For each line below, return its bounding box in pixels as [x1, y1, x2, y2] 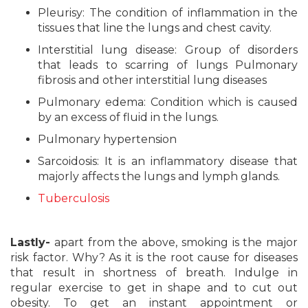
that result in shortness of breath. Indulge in [10, 266, 298, 279]
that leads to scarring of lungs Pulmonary [38, 58, 298, 71]
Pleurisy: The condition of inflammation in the [38, 6, 298, 19]
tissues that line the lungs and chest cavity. [38, 21, 272, 34]
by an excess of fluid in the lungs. [38, 111, 219, 124]
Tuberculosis [38, 192, 109, 205]
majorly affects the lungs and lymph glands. [38, 170, 280, 183]
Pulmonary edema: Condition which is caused [38, 96, 298, 109]
